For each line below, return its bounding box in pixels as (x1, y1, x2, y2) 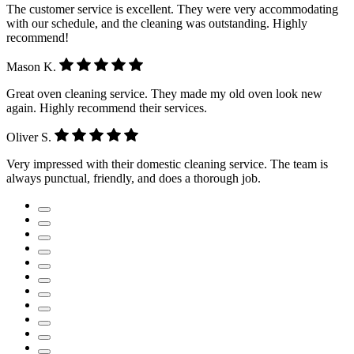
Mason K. (6, 60, 59, 74)
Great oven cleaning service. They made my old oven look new (6, 87, 322, 101)
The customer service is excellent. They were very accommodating (6, 2, 338, 16)
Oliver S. (6, 130, 55, 145)
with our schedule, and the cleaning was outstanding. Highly (6, 16, 307, 30)
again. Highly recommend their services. (6, 101, 207, 115)
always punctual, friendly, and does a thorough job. (6, 171, 261, 186)
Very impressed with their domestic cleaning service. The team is (6, 157, 328, 171)
